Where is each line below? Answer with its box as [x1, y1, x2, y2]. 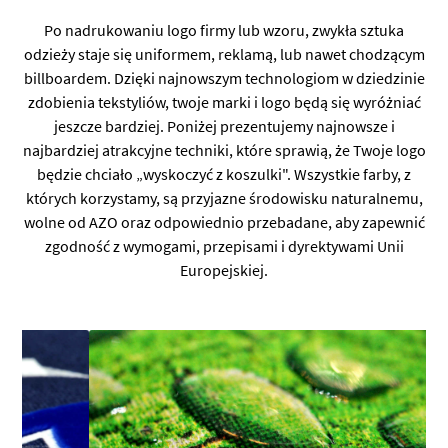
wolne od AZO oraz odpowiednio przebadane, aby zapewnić [23, 212, 425, 232]
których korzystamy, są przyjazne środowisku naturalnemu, [25, 188, 423, 208]
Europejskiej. [180, 260, 268, 280]
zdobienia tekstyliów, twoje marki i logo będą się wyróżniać [27, 92, 421, 112]
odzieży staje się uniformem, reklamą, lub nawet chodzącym [23, 44, 425, 64]
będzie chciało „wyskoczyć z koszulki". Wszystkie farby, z [37, 164, 411, 184]
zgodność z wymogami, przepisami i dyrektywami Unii [44, 236, 404, 256]
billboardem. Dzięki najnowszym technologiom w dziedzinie [23, 68, 425, 88]
